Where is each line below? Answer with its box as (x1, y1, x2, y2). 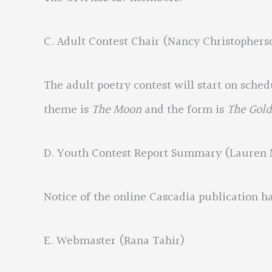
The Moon (92, 100, 141, 120)
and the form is (141, 100, 227, 120)
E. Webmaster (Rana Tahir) (44, 231, 185, 251)
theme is (44, 100, 92, 120)
